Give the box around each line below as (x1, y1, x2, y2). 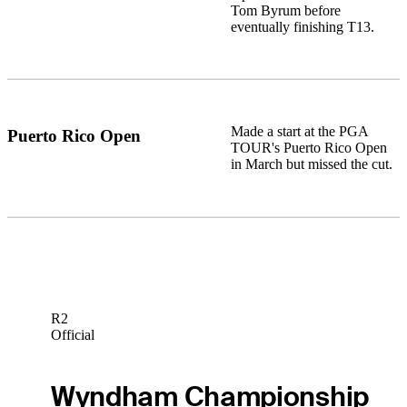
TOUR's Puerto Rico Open (230, 140, 387, 156)
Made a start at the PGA (230, 124, 368, 140)
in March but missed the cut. (230, 156, 392, 173)
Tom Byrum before (230, 2, 341, 18)
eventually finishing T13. (230, 18, 374, 35)
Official (50, 327, 94, 343)
